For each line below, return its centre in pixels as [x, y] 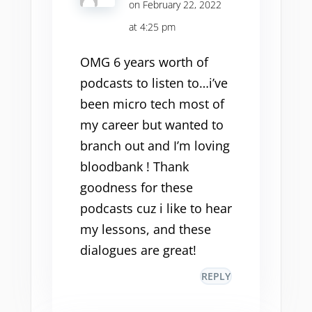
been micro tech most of [152, 104]
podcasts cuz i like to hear [156, 208]
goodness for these [136, 187]
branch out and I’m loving [155, 146]
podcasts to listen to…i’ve [154, 83]
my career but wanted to [151, 125]
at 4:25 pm [152, 27]
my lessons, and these [145, 229]
